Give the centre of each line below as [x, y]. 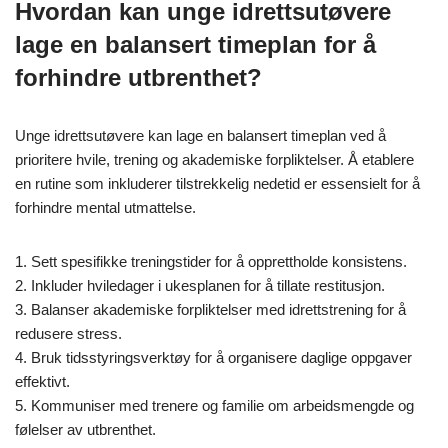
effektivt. [42, 382]
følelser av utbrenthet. [85, 430]
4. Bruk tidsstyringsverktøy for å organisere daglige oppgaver [213, 358]
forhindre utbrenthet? [138, 78]
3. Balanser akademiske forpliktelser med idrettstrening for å [210, 310]
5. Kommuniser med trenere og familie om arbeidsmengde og [214, 406]
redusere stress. [68, 334]
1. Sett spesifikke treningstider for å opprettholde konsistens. [211, 262]
